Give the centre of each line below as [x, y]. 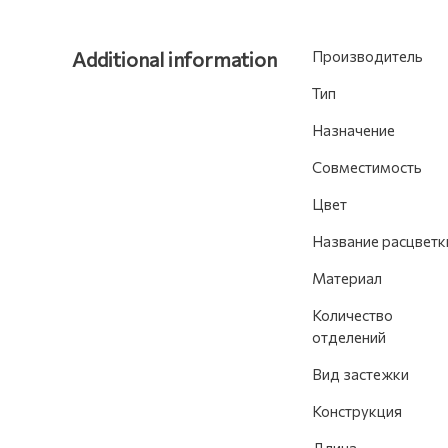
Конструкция [357, 411]
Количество [352, 315]
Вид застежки [360, 374]
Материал [347, 278]
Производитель [367, 56]
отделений [349, 337]
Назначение [353, 130]
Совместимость [367, 167]
